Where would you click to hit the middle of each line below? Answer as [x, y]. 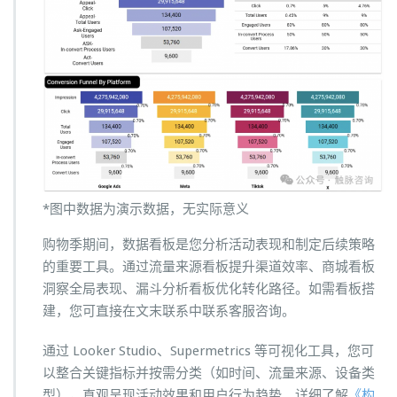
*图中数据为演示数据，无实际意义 [146, 210]
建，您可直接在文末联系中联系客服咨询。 [169, 311]
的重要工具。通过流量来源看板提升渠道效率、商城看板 [209, 267]
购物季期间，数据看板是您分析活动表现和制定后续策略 [209, 245]
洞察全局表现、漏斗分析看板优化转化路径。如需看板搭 [209, 289]
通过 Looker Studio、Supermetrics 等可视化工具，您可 [208, 351]
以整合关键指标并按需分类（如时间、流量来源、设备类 [209, 374]
